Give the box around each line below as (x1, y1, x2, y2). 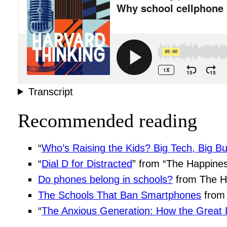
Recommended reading (18, 110, 198, 132)
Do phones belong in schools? (38, 174, 173, 185)
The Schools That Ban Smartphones (38, 190, 202, 201)
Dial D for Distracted (42, 158, 133, 170)
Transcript (28, 86, 73, 97)
